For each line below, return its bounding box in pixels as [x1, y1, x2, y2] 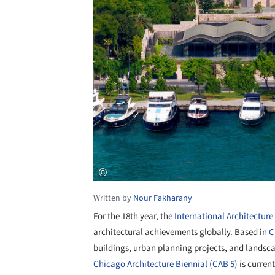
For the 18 [93, 209, 130, 223]
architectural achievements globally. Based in [93, 225, 269, 239]
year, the [138, 209, 172, 223]
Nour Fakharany [133, 192, 192, 204]
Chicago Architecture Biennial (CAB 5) [93, 257, 239, 271]
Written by [93, 192, 133, 204]
